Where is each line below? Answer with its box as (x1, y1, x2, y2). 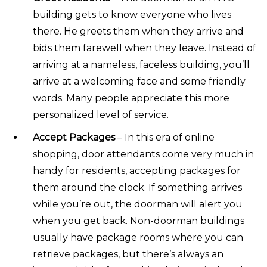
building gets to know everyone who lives (33, 8, 231, 20)
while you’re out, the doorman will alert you (33, 198, 243, 210)
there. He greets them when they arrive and (33, 25, 244, 37)
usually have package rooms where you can (33, 231, 243, 243)
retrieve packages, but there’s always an (33, 248, 223, 260)
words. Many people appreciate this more (33, 92, 229, 104)
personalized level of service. (33, 108, 169, 120)
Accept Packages (33, 131, 115, 143)
